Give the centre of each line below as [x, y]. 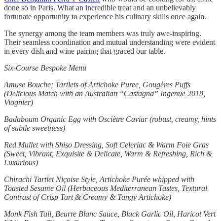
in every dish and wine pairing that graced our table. [85, 51]
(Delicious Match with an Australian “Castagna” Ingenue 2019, [105, 94]
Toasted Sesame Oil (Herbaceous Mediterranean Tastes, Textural [106, 188]
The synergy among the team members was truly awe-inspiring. [103, 34]
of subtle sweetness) [35, 128]
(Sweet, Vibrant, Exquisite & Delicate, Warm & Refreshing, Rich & [108, 154]
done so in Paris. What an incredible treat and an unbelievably [100, 8]
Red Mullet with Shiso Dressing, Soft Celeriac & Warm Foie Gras [106, 145]
